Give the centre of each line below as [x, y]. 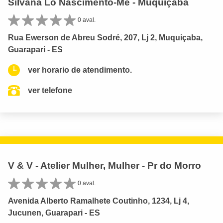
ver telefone [50, 91]
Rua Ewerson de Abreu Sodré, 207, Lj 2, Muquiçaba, [105, 38]
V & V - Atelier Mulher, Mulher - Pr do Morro [105, 166]
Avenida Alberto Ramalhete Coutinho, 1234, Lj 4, [99, 201]
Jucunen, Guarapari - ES [54, 213]
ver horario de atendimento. [80, 70]
